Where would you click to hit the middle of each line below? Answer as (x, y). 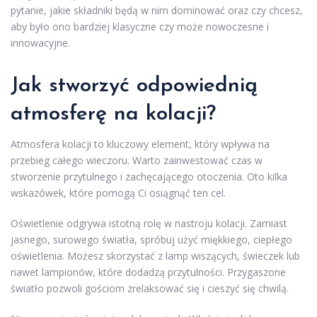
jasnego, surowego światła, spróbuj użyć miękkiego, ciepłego (151, 239)
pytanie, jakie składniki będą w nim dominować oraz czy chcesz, (157, 10)
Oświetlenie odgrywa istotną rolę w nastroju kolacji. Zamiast (149, 223)
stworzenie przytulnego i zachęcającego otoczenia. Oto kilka (149, 176)
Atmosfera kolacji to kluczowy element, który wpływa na (140, 144)
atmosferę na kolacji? (113, 114)
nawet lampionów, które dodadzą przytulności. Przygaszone (148, 272)
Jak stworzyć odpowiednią (134, 86)
